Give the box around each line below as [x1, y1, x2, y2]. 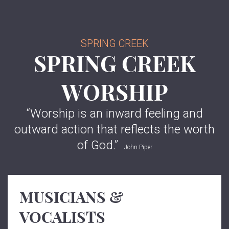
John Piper [124, 144, 152, 151]
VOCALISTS [19, 208, 106, 227]
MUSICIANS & [19, 188, 124, 207]
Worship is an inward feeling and [30, 106, 203, 121]
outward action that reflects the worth [14, 122, 215, 136]
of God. [77, 138, 114, 152]
